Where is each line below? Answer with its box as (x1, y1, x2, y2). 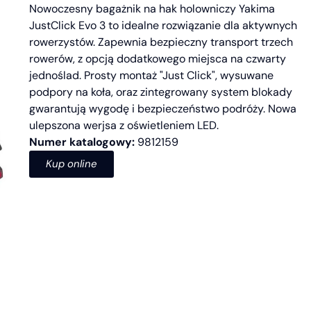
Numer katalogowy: (29, 134, 135, 149)
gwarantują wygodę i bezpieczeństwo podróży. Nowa (29, 101, 296, 116)
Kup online (46, 156, 97, 171)
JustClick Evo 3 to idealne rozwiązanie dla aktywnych (29, 17, 297, 33)
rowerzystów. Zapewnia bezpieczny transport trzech (29, 34, 293, 49)
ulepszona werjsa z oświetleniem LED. (29, 117, 219, 133)
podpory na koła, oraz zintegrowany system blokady (29, 84, 292, 99)
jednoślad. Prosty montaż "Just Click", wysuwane (29, 67, 274, 83)
